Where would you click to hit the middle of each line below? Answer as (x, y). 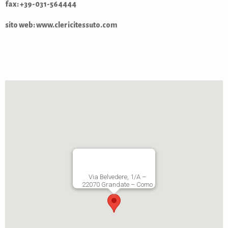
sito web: (21, 25)
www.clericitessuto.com (77, 25)
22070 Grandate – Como (117, 185)
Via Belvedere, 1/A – (117, 177)
